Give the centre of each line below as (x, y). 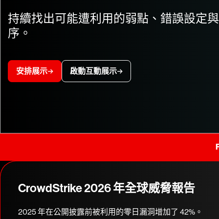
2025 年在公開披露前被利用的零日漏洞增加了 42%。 (110, 212)
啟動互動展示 (93, 71)
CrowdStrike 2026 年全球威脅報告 (107, 188)
